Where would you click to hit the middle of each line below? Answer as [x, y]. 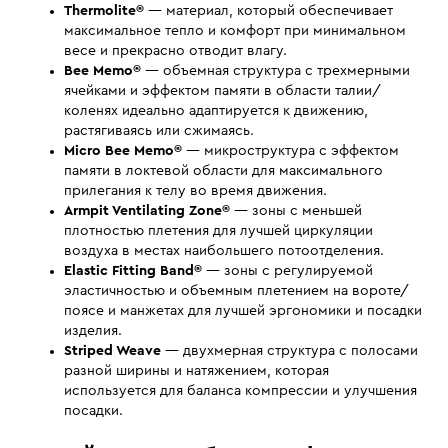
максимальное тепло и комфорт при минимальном [235, 31]
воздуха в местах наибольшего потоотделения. [224, 251]
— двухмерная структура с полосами [289, 351]
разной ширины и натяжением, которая [196, 371]
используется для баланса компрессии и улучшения [240, 391]
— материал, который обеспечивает [268, 11]
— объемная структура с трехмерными [275, 71]
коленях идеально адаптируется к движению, [216, 111]
